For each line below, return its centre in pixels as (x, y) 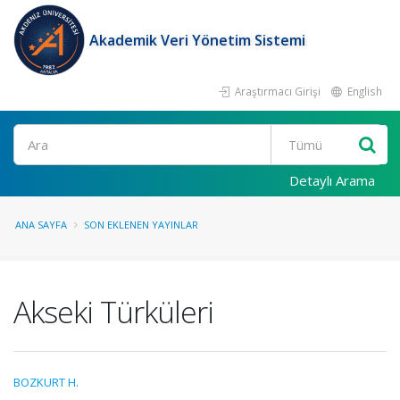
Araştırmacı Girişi (276, 91)
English (363, 91)
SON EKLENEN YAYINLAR (141, 225)
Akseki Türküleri (113, 312)
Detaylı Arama (332, 180)
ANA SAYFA (41, 225)
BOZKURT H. (46, 382)
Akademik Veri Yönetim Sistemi (197, 40)
